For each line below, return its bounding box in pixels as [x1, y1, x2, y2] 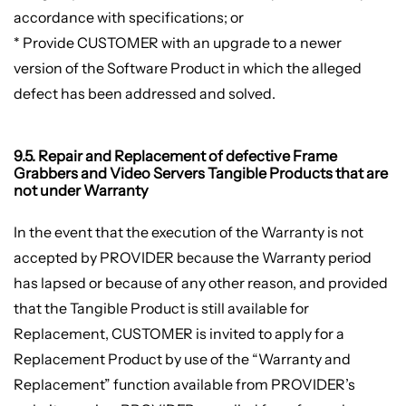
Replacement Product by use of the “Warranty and [13, 350, 351, 369]
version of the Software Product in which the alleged [13, 58, 362, 77]
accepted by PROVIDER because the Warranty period [13, 248, 372, 267]
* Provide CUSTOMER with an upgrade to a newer [13, 33, 342, 52]
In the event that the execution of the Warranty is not [13, 223, 363, 242]
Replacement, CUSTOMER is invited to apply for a [13, 324, 344, 343]
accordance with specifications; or [13, 7, 244, 26]
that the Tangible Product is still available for [13, 299, 309, 318]
